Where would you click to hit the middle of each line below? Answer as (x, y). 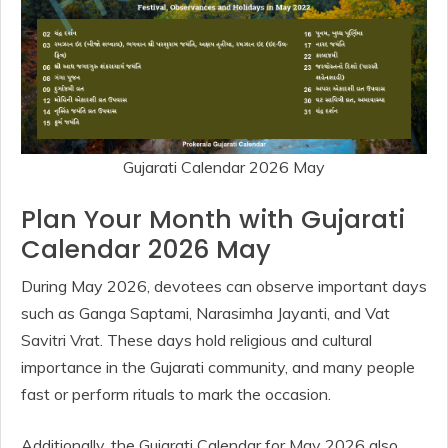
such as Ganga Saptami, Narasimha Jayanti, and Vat (205, 312)
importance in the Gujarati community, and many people (218, 366)
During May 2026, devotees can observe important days (224, 285)
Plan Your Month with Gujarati (213, 219)
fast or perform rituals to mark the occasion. (176, 393)
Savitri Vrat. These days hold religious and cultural (196, 339)
